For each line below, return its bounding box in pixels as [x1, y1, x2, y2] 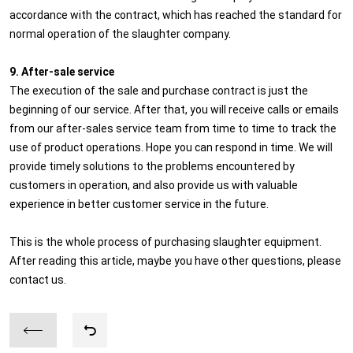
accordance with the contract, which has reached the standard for [9, 6, 342, 22]
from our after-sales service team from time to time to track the [9, 120, 336, 136]
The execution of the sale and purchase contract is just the [9, 82, 308, 98]
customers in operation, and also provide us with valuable [9, 176, 298, 192]
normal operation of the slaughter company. [9, 25, 231, 41]
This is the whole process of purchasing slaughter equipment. [9, 233, 321, 249]
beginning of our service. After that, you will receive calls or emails [9, 101, 339, 117]
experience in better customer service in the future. [9, 195, 269, 211]
